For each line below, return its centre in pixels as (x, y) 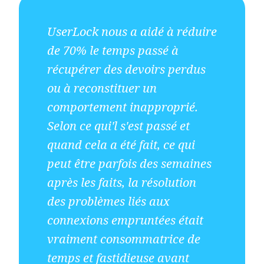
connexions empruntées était (125, 220)
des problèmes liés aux (108, 201)
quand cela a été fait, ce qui (121, 145)
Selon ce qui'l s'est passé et (118, 126)
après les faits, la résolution (122, 182)
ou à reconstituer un (102, 88)
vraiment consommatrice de (124, 239)
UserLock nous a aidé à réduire (132, 32)
